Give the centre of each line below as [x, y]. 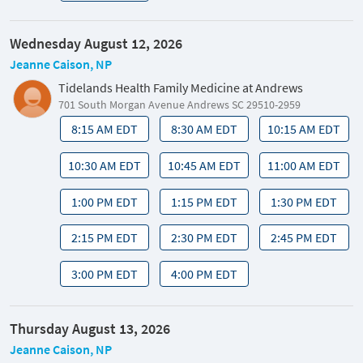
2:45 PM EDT [304, 238]
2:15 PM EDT [104, 238]
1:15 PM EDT [205, 201]
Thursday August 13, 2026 [90, 329]
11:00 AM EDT [304, 165]
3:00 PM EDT [104, 274]
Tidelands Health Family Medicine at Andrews [181, 87]
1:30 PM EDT [304, 201]
